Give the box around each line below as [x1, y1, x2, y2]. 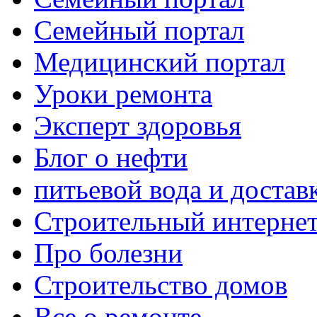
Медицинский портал [34, 46, 285, 77]
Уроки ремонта [34, 78, 212, 109]
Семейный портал [34, 14, 244, 45]
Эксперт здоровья [34, 110, 241, 141]
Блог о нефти [34, 142, 188, 173]
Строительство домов [34, 269, 287, 300]
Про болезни [34, 237, 183, 268]
